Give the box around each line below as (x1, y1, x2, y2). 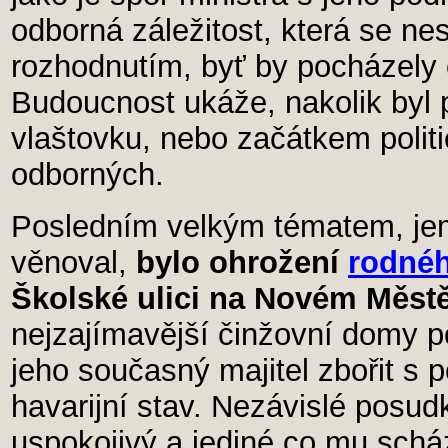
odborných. (11, 157, 164, 192)
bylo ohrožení (136, 245, 348, 280)
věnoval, (11, 245, 136, 280)
